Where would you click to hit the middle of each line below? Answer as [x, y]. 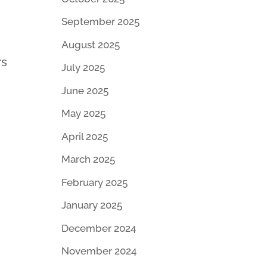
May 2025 [83, 114]
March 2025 [88, 159]
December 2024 [98, 228]
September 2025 [100, 22]
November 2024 [99, 251]
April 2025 [84, 136]
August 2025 [90, 44]
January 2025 [91, 205]
